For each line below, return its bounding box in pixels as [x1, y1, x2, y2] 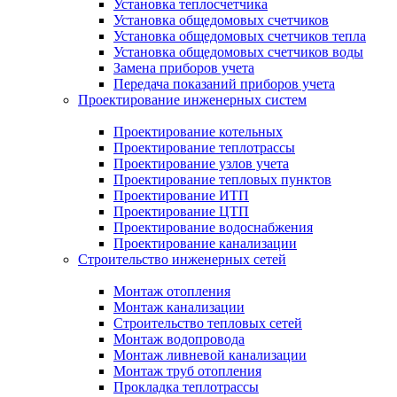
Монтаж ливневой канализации [113, 347, 307, 362]
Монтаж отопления [113, 284, 230, 299]
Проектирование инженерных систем [78, 92, 307, 107]
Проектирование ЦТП [113, 204, 249, 219]
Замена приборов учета [113, 60, 254, 75]
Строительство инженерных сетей [78, 252, 286, 267]
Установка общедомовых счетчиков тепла [113, 28, 366, 43]
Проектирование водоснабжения [113, 220, 313, 235]
